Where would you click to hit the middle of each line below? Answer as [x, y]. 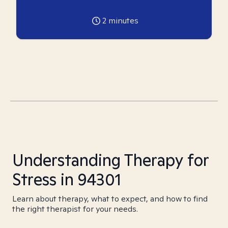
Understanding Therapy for [110, 160]
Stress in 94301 [67, 179]
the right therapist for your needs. [75, 209]
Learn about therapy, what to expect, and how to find [110, 199]
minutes [122, 21]
